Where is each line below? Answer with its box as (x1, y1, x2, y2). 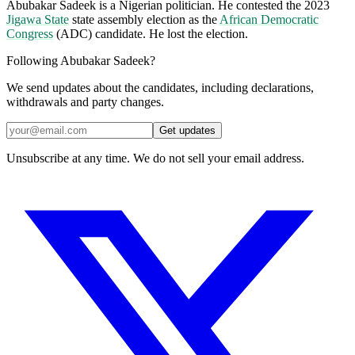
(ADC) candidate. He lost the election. (53, 26, 248, 40)
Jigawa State (6, 12, 69, 26)
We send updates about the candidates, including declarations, (6, 80, 314, 94)
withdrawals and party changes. (6, 94, 164, 109)
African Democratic (219, 12, 319, 26)
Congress (6, 26, 53, 40)
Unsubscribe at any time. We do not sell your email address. (6, 151, 304, 165)
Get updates (159, 124, 216, 136)
